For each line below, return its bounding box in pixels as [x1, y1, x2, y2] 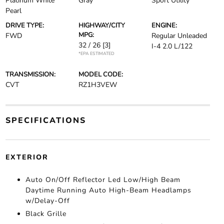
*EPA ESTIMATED [78, 50, 114, 56]
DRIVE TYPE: [5, 21, 44, 30]
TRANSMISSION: [5, 70, 55, 79]
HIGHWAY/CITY [78, 21, 125, 30]
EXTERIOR [5, 152, 48, 162]
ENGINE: [151, 21, 177, 30]
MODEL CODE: [78, 70, 123, 79]
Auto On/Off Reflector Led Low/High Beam [25, 175, 180, 184]
